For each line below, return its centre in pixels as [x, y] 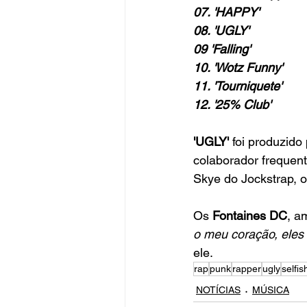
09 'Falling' [222, 49]
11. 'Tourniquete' [237, 86]
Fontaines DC [250, 216]
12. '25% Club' [232, 105]
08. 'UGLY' [221, 31]
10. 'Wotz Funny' [238, 68]
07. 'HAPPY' [226, 12]
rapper [247, 269]
